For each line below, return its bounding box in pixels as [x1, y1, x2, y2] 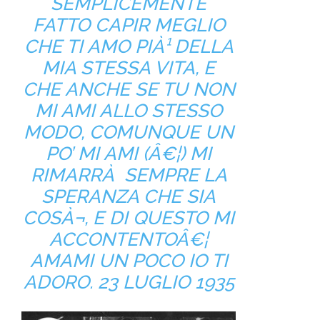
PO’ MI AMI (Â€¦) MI [46, 142, 211, 164]
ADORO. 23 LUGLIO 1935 [23, 271, 234, 293]
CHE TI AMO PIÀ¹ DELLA [24, 35, 234, 57]
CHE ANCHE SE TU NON [22, 78, 235, 100]
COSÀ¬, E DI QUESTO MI [23, 206, 234, 229]
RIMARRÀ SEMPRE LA [30, 164, 227, 186]
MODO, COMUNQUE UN [24, 121, 234, 143]
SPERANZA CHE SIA [41, 185, 216, 207]
